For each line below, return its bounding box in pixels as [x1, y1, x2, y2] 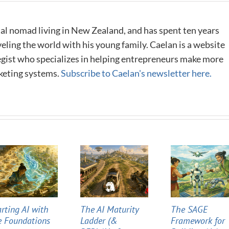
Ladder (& [80, 214, 118, 226]
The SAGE [171, 203, 208, 215]
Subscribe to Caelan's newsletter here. [61, 67, 212, 79]
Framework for [171, 214, 225, 226]
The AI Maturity [80, 203, 139, 215]
